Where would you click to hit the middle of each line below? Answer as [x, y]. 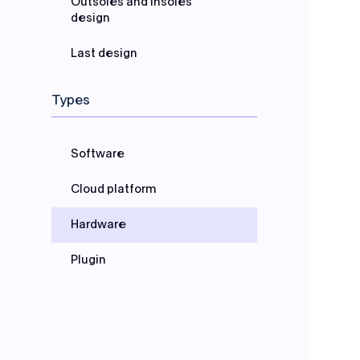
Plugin [88, 260]
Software [98, 154]
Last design [104, 53]
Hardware [98, 225]
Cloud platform [114, 189]
